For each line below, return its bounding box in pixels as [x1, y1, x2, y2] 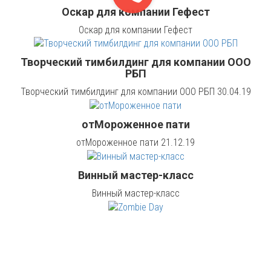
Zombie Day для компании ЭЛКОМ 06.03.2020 [45, 238, 226, 250]
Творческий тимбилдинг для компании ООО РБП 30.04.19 [20, 86, 251, 98]
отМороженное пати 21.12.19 [76, 137, 195, 149]
